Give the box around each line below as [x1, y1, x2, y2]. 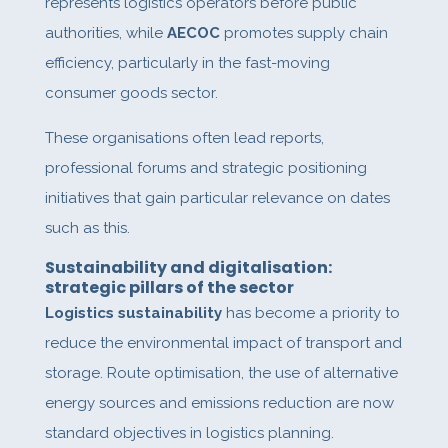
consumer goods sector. [44, 84, 218, 103]
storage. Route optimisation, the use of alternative [44, 364, 398, 383]
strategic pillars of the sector [44, 276, 294, 300]
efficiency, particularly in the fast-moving [44, 54, 330, 73]
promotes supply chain [219, 24, 388, 43]
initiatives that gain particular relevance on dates [44, 189, 390, 208]
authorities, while [44, 24, 167, 43]
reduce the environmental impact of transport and [44, 334, 402, 353]
